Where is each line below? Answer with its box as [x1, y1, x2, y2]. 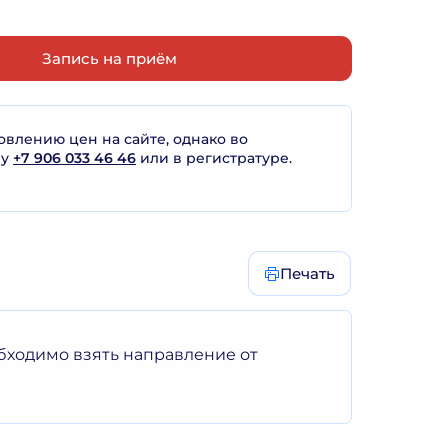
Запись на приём [41, 48, 177, 68]
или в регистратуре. [136, 149, 292, 167]
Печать [280, 263, 335, 283]
